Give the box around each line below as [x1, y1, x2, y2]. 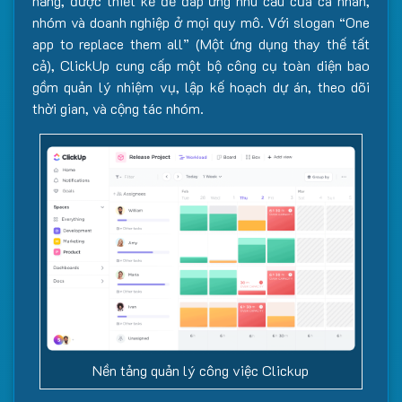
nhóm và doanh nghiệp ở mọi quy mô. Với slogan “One [32, 13, 370, 31]
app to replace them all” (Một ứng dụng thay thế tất [32, 34, 370, 53]
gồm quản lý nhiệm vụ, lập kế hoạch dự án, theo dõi [32, 77, 370, 96]
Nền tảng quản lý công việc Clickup [92, 361, 310, 380]
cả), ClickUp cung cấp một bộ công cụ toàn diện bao [32, 56, 370, 74]
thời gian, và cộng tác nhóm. [32, 99, 204, 118]
